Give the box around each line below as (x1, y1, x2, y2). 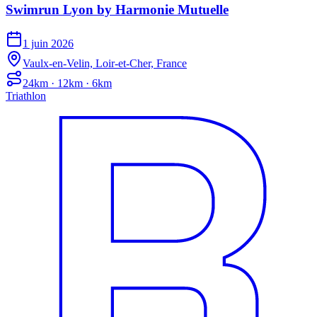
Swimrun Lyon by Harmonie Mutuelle (6, 1, 229, 17)
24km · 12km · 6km (23, 77, 112, 90)
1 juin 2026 (23, 38, 74, 50)
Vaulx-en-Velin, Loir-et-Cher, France (23, 57, 187, 70)
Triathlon (6, 90, 46, 103)
